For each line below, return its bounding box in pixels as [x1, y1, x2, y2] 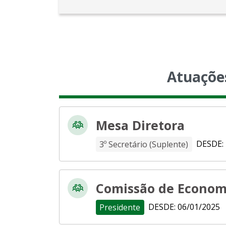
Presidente [99, 201, 141, 213]
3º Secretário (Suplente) [99, 138, 189, 150]
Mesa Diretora [96, 116, 185, 134]
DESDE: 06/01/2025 [148, 201, 220, 213]
